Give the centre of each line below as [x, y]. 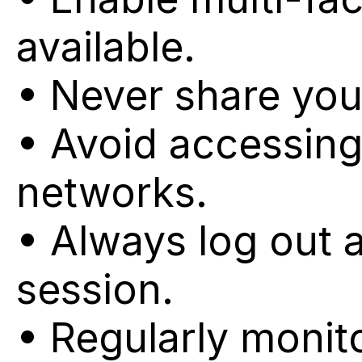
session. [95, 289]
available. [106, 47]
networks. [112, 192]
